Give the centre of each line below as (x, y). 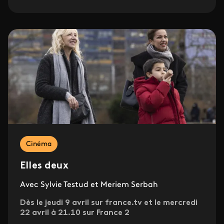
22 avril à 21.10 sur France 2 (75, 213)
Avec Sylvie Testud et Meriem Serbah (89, 185)
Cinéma (39, 144)
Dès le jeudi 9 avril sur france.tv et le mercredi (109, 203)
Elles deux (44, 166)
